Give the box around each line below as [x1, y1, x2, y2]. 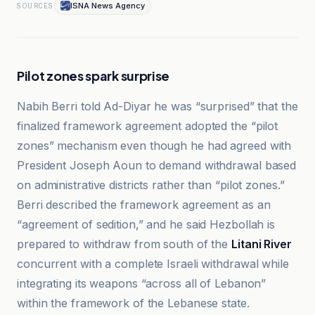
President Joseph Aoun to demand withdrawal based [17, 158, 297, 172]
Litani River [231, 237, 292, 251]
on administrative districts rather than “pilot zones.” [17, 178, 285, 192]
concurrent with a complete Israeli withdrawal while [17, 257, 289, 271]
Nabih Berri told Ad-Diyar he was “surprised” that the [17, 99, 298, 113]
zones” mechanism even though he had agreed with [17, 139, 292, 153]
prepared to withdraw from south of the [17, 237, 232, 251]
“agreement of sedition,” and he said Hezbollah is [17, 217, 276, 231]
